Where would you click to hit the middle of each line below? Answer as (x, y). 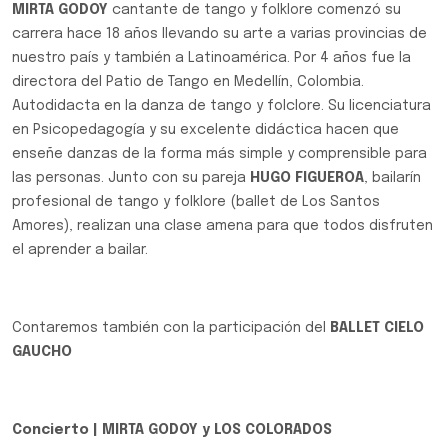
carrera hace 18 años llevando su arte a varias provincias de (219, 34)
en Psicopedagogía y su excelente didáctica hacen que (205, 130)
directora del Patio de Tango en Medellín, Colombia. (188, 82)
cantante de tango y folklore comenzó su (254, 10)
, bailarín (392, 178)
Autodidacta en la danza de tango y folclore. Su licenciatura (221, 106)
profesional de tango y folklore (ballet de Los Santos (196, 202)
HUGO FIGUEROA (307, 178)
